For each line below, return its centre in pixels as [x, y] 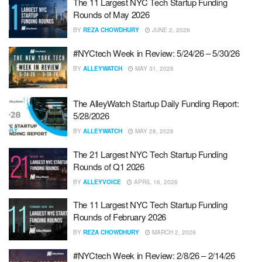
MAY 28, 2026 [154, 131]
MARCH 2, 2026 [173, 232]
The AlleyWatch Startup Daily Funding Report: [156, 103]
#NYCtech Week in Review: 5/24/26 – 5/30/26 [156, 53]
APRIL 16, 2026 [155, 182]
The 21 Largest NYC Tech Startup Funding [150, 154]
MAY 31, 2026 [154, 68]
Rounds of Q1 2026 [109, 166]
